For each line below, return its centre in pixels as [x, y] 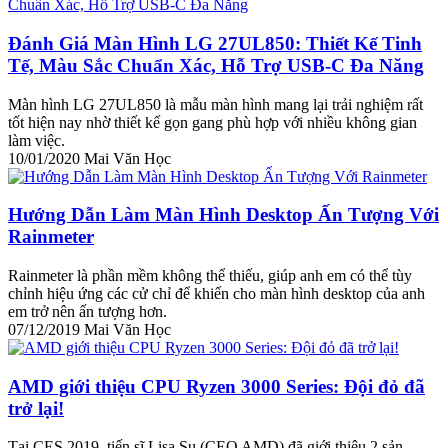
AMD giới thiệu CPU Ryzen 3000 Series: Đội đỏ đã [216, 386]
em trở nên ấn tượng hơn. [87, 311]
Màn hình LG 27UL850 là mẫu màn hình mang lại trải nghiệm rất [215, 104]
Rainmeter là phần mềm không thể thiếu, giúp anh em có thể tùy [210, 275]
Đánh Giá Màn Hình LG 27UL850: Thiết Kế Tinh [215, 43]
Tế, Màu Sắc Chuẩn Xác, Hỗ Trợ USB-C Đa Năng [216, 65]
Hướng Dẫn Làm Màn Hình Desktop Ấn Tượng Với [223, 215]
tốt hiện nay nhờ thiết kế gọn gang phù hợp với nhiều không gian [212, 122]
